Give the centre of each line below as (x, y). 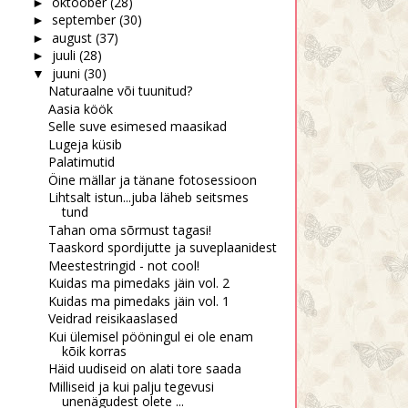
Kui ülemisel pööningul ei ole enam (150, 336)
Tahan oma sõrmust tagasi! (129, 229)
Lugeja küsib (85, 144)
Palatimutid (81, 162)
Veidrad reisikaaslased (112, 319)
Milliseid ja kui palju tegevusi (131, 386)
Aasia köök (80, 108)
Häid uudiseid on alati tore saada (144, 369)
